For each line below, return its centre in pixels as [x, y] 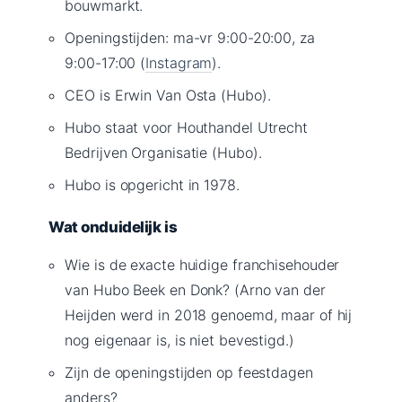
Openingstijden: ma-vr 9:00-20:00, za [190, 37]
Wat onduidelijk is [113, 227]
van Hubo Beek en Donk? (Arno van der [195, 289]
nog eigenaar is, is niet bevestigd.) [179, 340]
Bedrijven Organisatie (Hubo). [163, 152]
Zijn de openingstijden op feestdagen [189, 372]
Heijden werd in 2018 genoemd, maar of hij [209, 315]
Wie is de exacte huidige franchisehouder [202, 264]
